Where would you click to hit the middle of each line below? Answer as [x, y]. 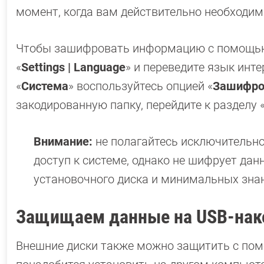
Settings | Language [73, 67]
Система [45, 86]
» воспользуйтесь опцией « [141, 86]
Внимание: [63, 141]
